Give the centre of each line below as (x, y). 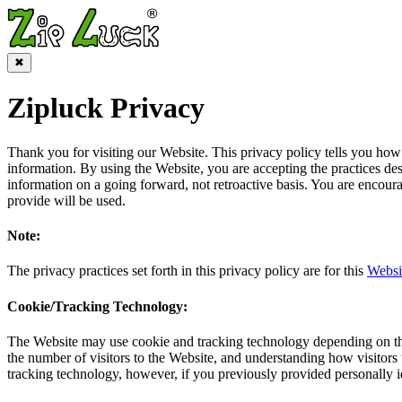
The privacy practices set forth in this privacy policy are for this (187, 271)
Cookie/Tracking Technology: (97, 306)
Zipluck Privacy (106, 108)
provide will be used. (66, 200)
